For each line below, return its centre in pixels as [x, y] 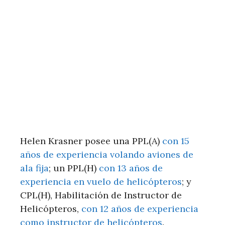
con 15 [176, 141]
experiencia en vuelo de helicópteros [101, 181]
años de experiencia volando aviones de [107, 154]
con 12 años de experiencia [140, 208]
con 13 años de [131, 168]
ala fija [34, 168]
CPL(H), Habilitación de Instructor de [101, 195]
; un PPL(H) [74, 168]
